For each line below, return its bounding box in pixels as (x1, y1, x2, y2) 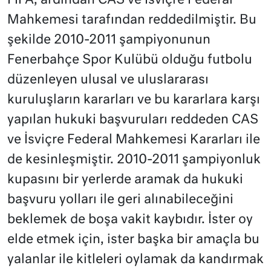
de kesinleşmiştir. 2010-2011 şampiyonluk (7, 154, 261, 167)
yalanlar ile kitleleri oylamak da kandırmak (7, 253, 264, 267)
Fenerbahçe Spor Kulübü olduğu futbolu (7, 54, 252, 67)
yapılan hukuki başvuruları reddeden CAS (7, 114, 258, 127)
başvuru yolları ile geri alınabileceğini (7, 194, 233, 207)
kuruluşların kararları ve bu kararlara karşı (7, 94, 260, 107)
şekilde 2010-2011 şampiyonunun (7, 34, 211, 47)
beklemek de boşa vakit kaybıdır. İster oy (7, 214, 253, 227)
